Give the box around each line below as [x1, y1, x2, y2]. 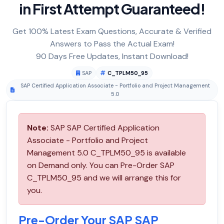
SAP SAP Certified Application [48, 122, 159, 133]
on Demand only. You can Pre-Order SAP [27, 160, 174, 171]
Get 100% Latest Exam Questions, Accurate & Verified [12, 26, 211, 37]
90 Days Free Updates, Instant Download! [35, 51, 188, 62]
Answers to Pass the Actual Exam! [49, 38, 174, 49]
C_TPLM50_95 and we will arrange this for [27, 172, 181, 183]
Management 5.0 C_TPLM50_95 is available [27, 147, 186, 158]
